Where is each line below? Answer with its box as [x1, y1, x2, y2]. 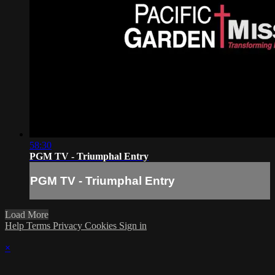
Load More [5, 209, 48, 220]
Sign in [119, 220, 147, 231]
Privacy [53, 220, 85, 231]
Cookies [85, 220, 119, 231]
